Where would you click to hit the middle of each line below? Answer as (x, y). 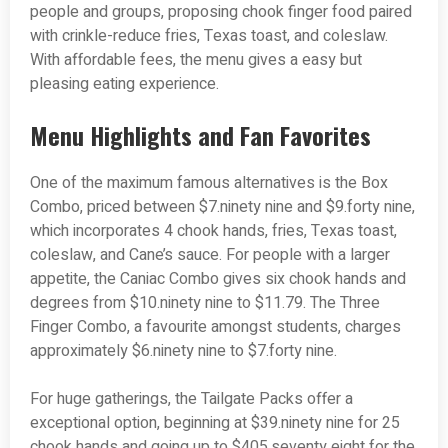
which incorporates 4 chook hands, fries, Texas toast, (213, 231)
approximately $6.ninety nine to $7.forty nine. (183, 351)
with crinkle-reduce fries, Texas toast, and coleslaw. (209, 36)
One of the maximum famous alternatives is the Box (209, 183)
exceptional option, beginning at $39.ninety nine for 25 (215, 423)
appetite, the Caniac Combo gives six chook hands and (218, 279)
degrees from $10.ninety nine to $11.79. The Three (205, 303)
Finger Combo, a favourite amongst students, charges (215, 327)
